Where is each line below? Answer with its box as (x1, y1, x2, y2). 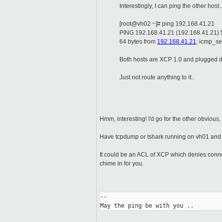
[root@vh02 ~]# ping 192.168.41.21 (119, 20, 215, 28)
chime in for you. (100, 160, 144, 167)
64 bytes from (119, 38, 158, 46)
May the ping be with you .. (100, 202, 194, 210)
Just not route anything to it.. (119, 74, 195, 81)
